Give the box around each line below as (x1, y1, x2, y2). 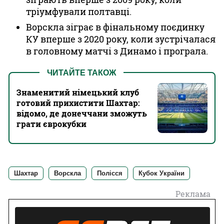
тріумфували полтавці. (26, 5, 131, 17)
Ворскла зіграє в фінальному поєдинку (26, 21, 204, 33)
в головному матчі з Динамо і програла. (26, 45, 208, 57)
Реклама (175, 188, 210, 199)
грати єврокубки (16, 118, 86, 129)
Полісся (97, 169, 122, 177)
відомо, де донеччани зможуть (16, 108, 147, 118)
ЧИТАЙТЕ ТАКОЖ (47, 68, 116, 77)
